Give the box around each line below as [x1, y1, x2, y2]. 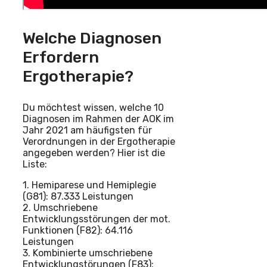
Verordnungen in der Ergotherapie [23, 136, 175, 148]
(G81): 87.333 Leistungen [23, 191, 133, 203]
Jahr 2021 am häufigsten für [23, 125, 152, 136]
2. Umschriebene [23, 202, 98, 214]
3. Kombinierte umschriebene [23, 247, 153, 259]
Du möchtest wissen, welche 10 [23, 102, 164, 114]
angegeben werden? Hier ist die [23, 147, 165, 159]
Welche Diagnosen [23, 29, 162, 48]
